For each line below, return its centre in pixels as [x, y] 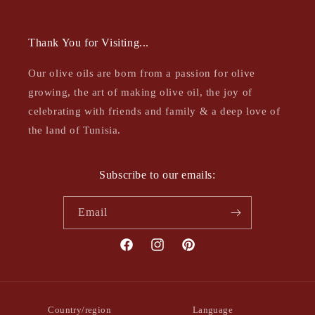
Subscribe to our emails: [157, 175]
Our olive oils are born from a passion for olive [142, 73]
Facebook [139, 252]
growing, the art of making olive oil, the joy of [140, 92]
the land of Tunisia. [75, 130]
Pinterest [199, 252]
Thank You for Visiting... [89, 43]
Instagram [171, 252]
